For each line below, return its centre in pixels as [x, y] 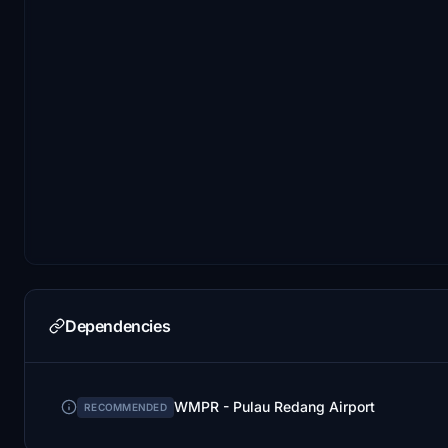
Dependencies [118, 325]
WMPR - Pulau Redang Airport [274, 407]
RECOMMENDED [125, 406]
